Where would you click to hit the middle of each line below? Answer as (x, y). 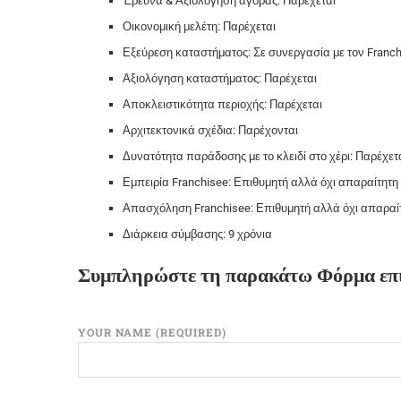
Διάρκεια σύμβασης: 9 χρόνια (197, 234)
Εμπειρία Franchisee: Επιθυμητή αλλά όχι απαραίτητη (260, 182)
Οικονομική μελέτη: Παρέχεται (199, 26)
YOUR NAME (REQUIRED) (152, 332)
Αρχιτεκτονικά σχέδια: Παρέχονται (210, 130)
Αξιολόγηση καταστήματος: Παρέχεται (220, 78)
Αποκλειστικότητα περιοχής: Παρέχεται (222, 104)
